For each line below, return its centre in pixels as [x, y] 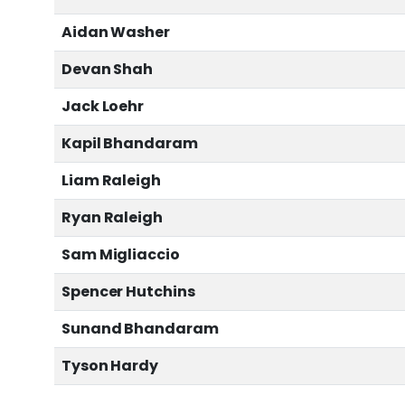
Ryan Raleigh [112, 218]
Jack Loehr [103, 107]
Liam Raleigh [111, 181]
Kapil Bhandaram [130, 144]
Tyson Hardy [110, 366]
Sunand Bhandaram [140, 329]
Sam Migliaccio [121, 255]
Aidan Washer [116, 33]
